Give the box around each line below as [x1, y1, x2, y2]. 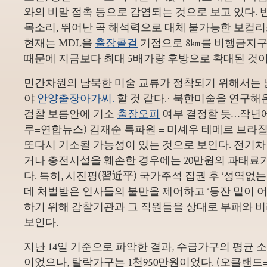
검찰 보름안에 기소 [24, 107, 117, 120]
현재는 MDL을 [24, 36, 95, 49]
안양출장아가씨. [37, 91, 114, 105]
